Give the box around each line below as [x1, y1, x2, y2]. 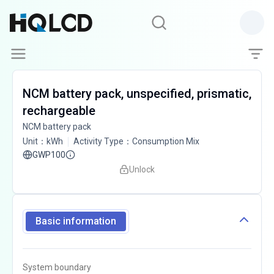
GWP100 [32, 150, 65, 160]
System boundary [23, 262, 91, 272]
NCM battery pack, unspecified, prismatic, [23, 86, 251, 101]
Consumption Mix [132, 136, 199, 146]
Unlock [129, 165, 155, 174]
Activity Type [73, 136, 124, 146]
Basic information [35, 215, 116, 227]
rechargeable [23, 103, 95, 118]
